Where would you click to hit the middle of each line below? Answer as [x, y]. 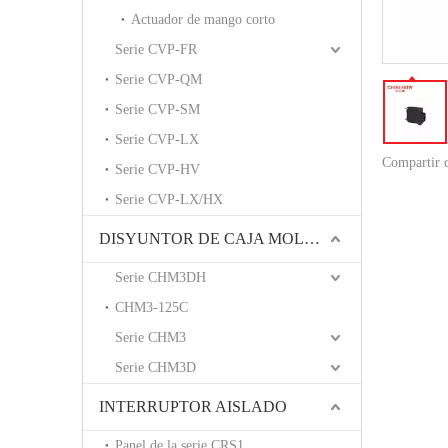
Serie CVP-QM [158, 80]
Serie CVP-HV [157, 170]
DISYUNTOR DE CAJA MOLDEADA [312, 239]
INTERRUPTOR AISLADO [193, 407]
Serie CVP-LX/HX [169, 200]
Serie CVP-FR [156, 50]
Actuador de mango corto [203, 20]
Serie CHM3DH [160, 278]
